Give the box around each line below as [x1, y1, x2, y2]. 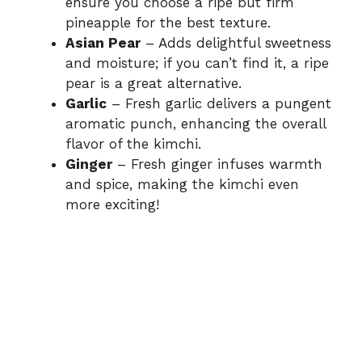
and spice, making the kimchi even [65, 176, 299, 193]
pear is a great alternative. [65, 75, 242, 92]
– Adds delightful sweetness [141, 35, 331, 52]
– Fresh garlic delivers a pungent [107, 95, 331, 112]
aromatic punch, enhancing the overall [65, 116, 326, 133]
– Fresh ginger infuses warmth [112, 156, 322, 173]
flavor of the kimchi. [65, 136, 201, 153]
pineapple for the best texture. [65, 15, 271, 32]
